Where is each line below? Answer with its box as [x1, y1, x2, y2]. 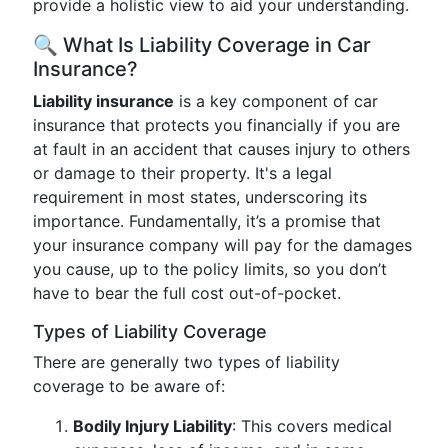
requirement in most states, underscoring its [33, 187, 367, 207]
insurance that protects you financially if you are [33, 115, 400, 135]
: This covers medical [232, 416, 392, 436]
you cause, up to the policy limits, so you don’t [33, 259, 387, 279]
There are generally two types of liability [33, 352, 340, 372]
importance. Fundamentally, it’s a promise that [33, 211, 381, 231]
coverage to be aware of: [33, 376, 225, 396]
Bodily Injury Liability [73, 416, 232, 436]
